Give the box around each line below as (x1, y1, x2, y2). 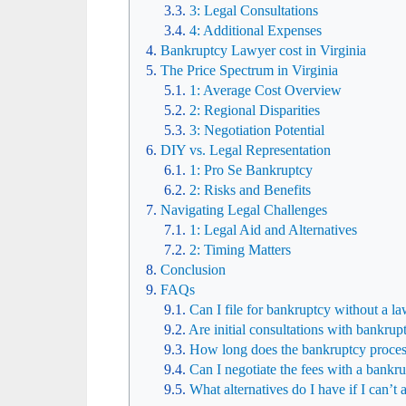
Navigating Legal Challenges (160, 202, 327, 217)
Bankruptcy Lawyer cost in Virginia (160, 43, 366, 58)
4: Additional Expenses (189, 23, 322, 38)
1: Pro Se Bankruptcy (189, 162, 313, 178)
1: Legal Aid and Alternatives (189, 222, 357, 237)
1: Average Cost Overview (189, 82, 342, 98)
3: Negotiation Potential (189, 122, 324, 138)
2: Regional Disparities (189, 102, 320, 118)
